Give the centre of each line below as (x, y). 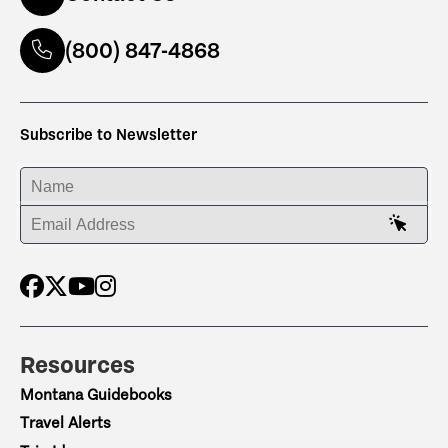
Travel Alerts (65, 423)
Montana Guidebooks (96, 395)
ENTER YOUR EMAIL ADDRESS (106, 215)
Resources (77, 365)
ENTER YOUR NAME (75, 177)
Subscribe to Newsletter (108, 134)
